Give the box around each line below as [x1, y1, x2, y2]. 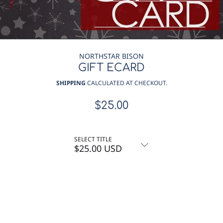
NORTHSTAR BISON [79, 51, 144, 61]
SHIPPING [56, 78, 86, 87]
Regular [111, 99, 154, 111]
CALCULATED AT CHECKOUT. [85, 78, 167, 87]
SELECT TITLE [74, 134, 112, 143]
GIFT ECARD [78, 61, 145, 74]
